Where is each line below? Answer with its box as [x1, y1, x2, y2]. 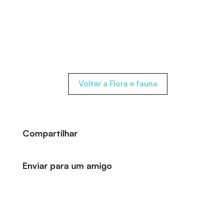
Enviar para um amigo [23, 160, 112, 171]
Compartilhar [23, 128, 78, 138]
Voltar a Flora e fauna [78, 79, 157, 88]
